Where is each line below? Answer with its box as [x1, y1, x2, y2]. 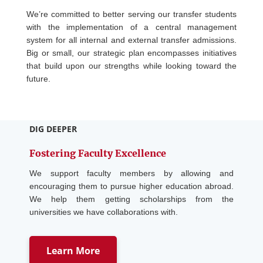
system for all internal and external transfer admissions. [26, 35, 237, 45]
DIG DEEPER [29, 123, 77, 135]
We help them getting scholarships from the [29, 194, 234, 204]
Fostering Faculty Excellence [29, 147, 166, 160]
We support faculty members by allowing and [29, 168, 234, 178]
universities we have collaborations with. [29, 207, 178, 217]
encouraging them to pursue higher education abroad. [29, 181, 234, 191]
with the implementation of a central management [26, 22, 237, 32]
